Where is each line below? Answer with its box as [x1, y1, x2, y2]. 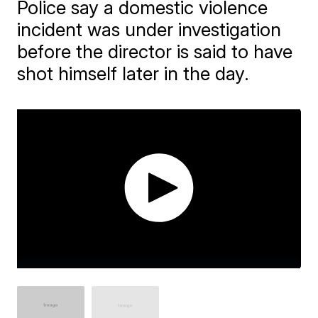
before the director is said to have [17, 40, 293, 62]
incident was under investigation [17, 18, 282, 40]
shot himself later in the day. [17, 62, 250, 84]
